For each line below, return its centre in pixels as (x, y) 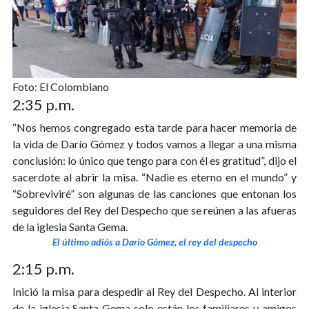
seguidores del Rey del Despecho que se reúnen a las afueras (154, 210)
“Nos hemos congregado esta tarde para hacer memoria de (154, 128)
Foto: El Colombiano (61, 87)
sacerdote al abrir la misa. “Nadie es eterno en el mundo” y (154, 177)
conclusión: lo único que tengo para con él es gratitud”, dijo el (154, 161)
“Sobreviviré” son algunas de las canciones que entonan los (154, 194)
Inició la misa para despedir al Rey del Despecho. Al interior (154, 292)
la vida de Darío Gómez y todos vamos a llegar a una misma (154, 144)
